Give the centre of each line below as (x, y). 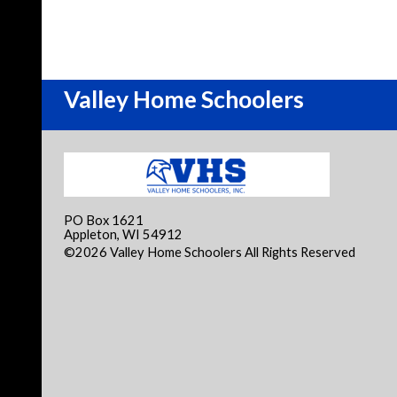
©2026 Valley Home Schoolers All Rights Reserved (211, 252)
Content (88, 266)
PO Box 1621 (104, 220)
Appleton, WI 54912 (123, 234)
